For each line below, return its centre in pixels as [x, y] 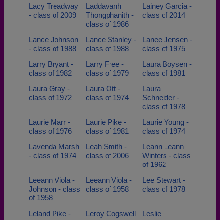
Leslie [152, 213]
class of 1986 [107, 24]
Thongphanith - [110, 15]
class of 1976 [50, 131]
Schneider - [161, 97]
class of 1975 [164, 48]
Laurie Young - [165, 122]
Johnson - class [55, 189]
